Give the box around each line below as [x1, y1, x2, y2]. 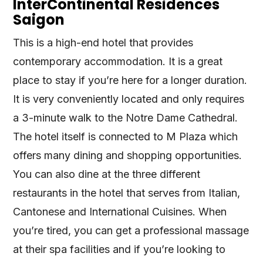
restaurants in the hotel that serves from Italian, [13, 186, 241, 199]
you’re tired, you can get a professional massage [13, 224, 249, 237]
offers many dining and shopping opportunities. [13, 149, 242, 161]
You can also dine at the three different [13, 167, 201, 180]
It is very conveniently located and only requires [13, 92, 245, 105]
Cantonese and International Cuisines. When [13, 205, 227, 218]
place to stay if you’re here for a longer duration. [13, 73, 248, 86]
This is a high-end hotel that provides [13, 36, 194, 49]
